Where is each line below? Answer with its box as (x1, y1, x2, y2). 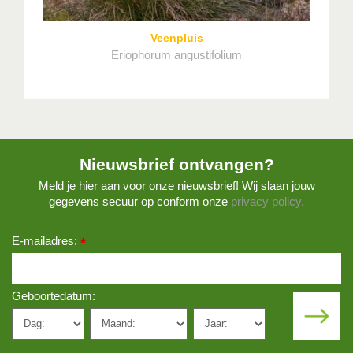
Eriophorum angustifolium (111, 47, 242, 61)
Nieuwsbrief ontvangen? (79, 154, 274, 173)
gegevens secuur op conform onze (49, 194, 231, 208)
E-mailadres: (12, 233, 80, 247)
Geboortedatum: (12, 288, 95, 303)
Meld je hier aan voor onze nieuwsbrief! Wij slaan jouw (38, 178, 315, 192)
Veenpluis (150, 31, 203, 44)
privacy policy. (231, 194, 304, 208)
